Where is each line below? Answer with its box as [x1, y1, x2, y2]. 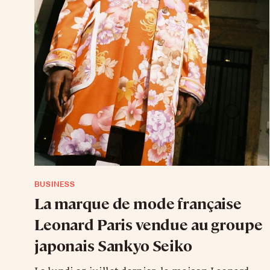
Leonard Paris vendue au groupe [34, 214, 263, 234]
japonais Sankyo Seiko [34, 235, 192, 255]
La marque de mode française [34, 193, 242, 213]
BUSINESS [34, 179, 76, 189]
